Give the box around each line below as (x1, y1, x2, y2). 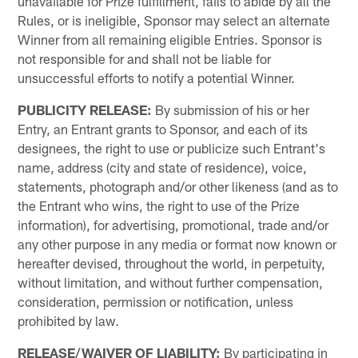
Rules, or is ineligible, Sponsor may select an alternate (18, 11, 331, 28)
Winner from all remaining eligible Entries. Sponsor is (18, 30, 323, 47)
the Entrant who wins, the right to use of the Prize (18, 197, 300, 213)
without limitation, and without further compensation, (18, 273, 324, 290)
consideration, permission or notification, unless (18, 292, 294, 309)
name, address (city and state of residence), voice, (18, 158, 308, 175)
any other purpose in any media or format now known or (18, 235, 337, 252)
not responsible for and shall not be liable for (18, 50, 272, 66)
